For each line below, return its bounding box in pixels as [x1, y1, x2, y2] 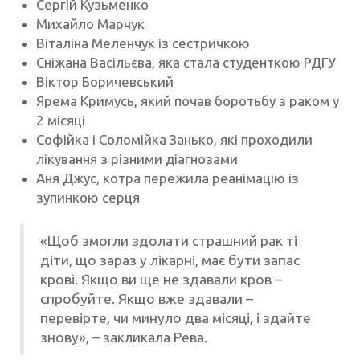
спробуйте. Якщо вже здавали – [40, 291, 253, 307]
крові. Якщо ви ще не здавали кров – [40, 272, 282, 288]
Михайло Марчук [36, 16, 145, 32]
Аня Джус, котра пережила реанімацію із [36, 170, 299, 186]
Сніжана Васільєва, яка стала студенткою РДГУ [36, 55, 336, 71]
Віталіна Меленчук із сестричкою [36, 35, 250, 51]
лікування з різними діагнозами [36, 151, 238, 167]
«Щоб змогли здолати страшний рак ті [40, 233, 297, 249]
